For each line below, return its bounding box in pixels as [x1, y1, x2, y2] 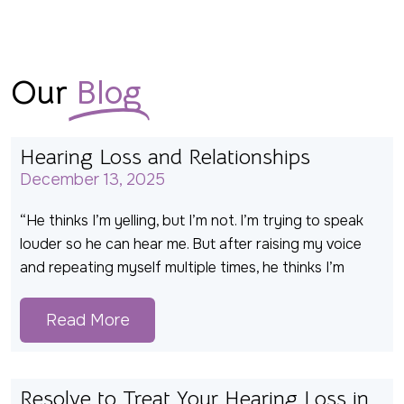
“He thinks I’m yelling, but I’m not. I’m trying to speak [20, 211, 363, 231]
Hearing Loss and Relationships [20, 143, 310, 171]
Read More [45, 310, 130, 331]
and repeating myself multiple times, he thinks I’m [20, 258, 344, 278]
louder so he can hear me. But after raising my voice [20, 234, 362, 254]
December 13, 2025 [20, 170, 165, 190]
